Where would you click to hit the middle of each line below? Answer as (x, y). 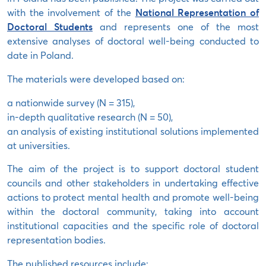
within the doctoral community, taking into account (133, 211)
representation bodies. (56, 240)
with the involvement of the (71, 12)
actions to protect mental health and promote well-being (133, 197)
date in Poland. (40, 55)
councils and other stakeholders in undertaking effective (133, 183)
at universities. (39, 145)
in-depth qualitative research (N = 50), (90, 117)
